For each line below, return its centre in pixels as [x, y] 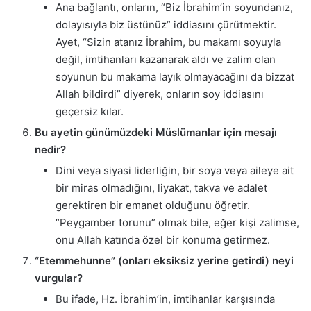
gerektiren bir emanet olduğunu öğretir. [153, 205]
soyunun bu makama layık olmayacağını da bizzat [175, 76]
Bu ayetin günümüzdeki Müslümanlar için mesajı [156, 132]
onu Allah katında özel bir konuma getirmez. [163, 239]
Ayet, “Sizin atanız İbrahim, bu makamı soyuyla [168, 42]
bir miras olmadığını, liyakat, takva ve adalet [161, 187]
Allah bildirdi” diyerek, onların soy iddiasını [160, 94]
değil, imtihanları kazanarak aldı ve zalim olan [166, 59]
